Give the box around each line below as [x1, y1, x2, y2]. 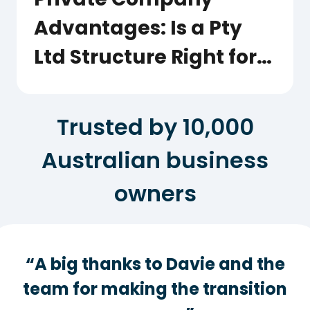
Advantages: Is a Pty [34, 14, 242, 42]
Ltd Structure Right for [34, 43, 257, 71]
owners [113, 177, 197, 209]
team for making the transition [23, 277, 287, 300]
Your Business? [34, 72, 185, 100]
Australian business [42, 144, 268, 176]
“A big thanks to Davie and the [25, 252, 285, 275]
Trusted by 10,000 [56, 111, 254, 143]
